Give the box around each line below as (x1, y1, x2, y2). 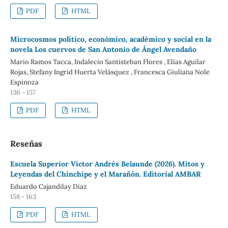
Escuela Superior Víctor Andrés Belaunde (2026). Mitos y (10, 159, 205, 169)
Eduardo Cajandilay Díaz (10, 182, 87, 191)
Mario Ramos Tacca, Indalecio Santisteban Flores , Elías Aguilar (10, 58, 206, 67)
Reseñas (10, 138, 42, 149)
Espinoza (10, 78, 39, 87)
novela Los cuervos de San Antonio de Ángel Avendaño (10, 45, 196, 54)
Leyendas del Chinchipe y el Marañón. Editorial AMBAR (10, 169, 201, 179)
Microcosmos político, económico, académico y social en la (10, 35, 211, 44)
